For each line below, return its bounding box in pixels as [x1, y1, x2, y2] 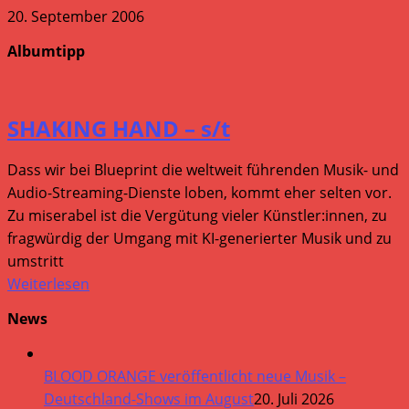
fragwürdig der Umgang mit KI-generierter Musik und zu [7, 228, 392, 249]
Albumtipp [7, 40, 85, 61]
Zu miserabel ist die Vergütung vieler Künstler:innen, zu [7, 205, 387, 226]
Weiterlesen [7, 274, 89, 295]
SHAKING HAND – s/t [7, 112, 230, 143]
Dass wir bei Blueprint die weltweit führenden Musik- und [7, 160, 399, 181]
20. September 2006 [7, 5, 144, 26]
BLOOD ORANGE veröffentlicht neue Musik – [44, 366, 346, 387]
